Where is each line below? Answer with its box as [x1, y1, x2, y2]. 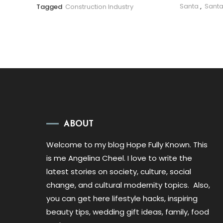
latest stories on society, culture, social [46, 166, 192, 177]
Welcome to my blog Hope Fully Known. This [46, 139, 208, 150]
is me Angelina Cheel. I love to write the [46, 153, 193, 164]
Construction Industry [65, 1, 133, 11]
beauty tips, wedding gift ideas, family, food [46, 207, 210, 218]
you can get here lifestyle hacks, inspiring [46, 193, 198, 204]
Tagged [36, 1, 64, 11]
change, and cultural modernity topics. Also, [46, 180, 211, 191]
